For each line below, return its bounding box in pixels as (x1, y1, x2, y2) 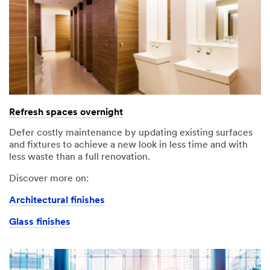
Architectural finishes (9, 195, 105, 206)
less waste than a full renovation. (9, 152, 150, 162)
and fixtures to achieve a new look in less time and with (9, 140, 248, 150)
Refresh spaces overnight (9, 107, 123, 118)
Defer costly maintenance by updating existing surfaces (9, 128, 253, 138)
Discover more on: (9, 174, 89, 184)
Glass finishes (9, 217, 71, 227)
